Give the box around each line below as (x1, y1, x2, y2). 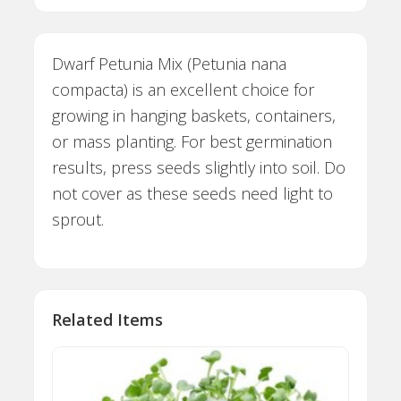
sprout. (52, 208, 105, 230)
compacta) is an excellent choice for (52, 78, 315, 100)
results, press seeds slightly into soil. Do (52, 156, 346, 178)
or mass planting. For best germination (52, 130, 333, 152)
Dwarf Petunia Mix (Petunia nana (52, 52, 287, 74)
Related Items (52, 308, 164, 330)
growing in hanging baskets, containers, (52, 104, 337, 126)
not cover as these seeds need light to (52, 182, 334, 204)
